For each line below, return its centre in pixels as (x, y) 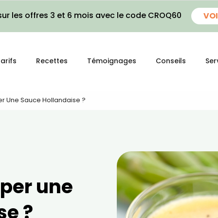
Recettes (52, 61)
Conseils (171, 61)
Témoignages (112, 61)
